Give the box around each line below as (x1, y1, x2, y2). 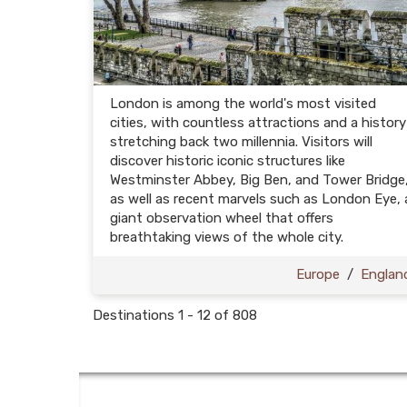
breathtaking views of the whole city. (110, 229, 343, 245)
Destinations (93, 307, 178, 323)
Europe (296, 266, 340, 283)
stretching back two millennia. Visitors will (110, 134, 372, 150)
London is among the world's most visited (110, 95, 376, 112)
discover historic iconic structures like (110, 153, 345, 169)
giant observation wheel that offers (110, 210, 333, 226)
